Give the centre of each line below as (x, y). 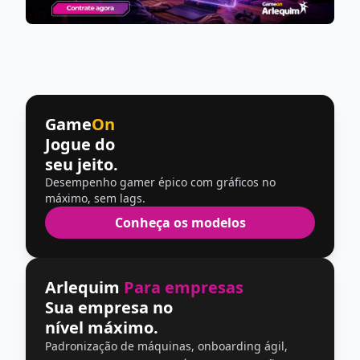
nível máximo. (102, 327)
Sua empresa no (109, 307)
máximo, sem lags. (95, 198)
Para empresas (184, 287)
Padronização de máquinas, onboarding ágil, (166, 346)
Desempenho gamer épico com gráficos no (160, 182)
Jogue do (80, 144)
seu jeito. (82, 164)
